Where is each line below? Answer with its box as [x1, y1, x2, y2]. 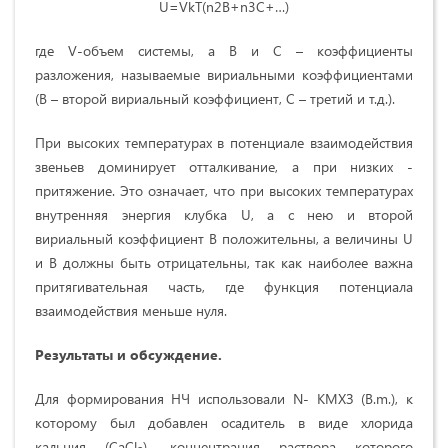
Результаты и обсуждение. [35, 344, 222, 364]
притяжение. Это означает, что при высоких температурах [35, 180, 413, 200]
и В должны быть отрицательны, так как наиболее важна [35, 252, 413, 272]
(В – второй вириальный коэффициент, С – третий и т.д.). [35, 88, 395, 108]
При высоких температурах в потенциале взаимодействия [35, 132, 413, 152]
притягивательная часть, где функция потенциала [35, 276, 413, 296]
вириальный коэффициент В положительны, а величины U [35, 228, 413, 248]
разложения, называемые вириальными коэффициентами [35, 64, 413, 84]
